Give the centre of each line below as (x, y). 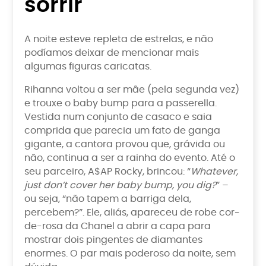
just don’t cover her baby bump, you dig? (120, 185)
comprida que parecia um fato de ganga (122, 130)
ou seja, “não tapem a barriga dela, (108, 199)
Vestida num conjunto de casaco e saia (118, 117)
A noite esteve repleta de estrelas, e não (119, 39)
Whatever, (214, 171)
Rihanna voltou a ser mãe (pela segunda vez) (132, 89)
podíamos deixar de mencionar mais (112, 53)
